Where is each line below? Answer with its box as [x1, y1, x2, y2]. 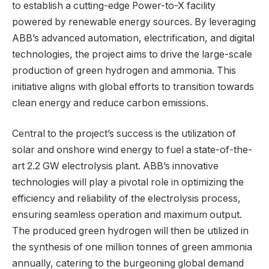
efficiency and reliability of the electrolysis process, [12, 193, 241, 205]
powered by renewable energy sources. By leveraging [12, 16, 256, 28]
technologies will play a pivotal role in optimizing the [12, 177, 244, 189]
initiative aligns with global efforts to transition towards [12, 80, 254, 92]
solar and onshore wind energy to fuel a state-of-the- [12, 144, 252, 156]
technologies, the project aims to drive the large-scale [12, 48, 252, 60]
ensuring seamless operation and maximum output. [12, 209, 242, 221]
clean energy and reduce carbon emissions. [12, 97, 208, 109]
